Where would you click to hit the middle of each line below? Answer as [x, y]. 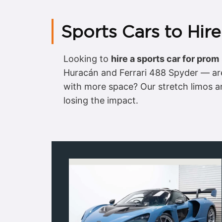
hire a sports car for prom [165, 59]
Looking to [87, 59]
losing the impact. [101, 101]
